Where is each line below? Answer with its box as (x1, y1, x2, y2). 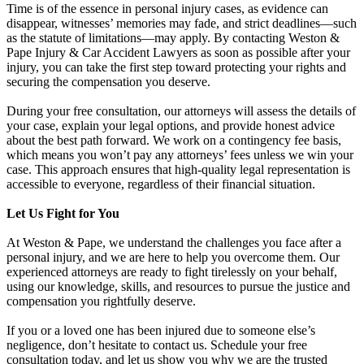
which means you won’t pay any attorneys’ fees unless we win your (6, 147, 353, 162)
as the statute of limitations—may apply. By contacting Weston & (6, 30, 340, 45)
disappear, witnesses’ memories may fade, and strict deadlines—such (6, 15, 357, 30)
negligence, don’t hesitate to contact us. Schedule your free (6, 337, 307, 352)
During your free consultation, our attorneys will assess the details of (6, 103, 356, 118)
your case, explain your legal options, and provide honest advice (6, 118, 335, 132)
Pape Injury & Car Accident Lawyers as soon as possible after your (6, 45, 350, 59)
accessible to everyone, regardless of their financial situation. (6, 176, 315, 191)
